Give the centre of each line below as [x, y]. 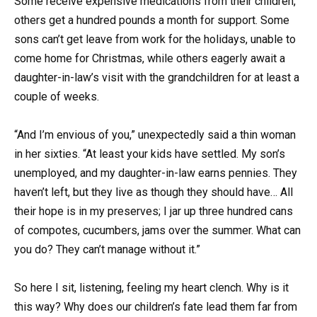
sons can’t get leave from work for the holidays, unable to [155, 39]
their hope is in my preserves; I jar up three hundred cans [154, 212]
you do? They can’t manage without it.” [107, 250]
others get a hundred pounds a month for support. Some [152, 20]
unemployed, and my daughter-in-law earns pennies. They [156, 173]
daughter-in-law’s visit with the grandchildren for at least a [157, 77]
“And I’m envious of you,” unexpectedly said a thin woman [155, 135]
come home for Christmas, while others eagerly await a [150, 58]
